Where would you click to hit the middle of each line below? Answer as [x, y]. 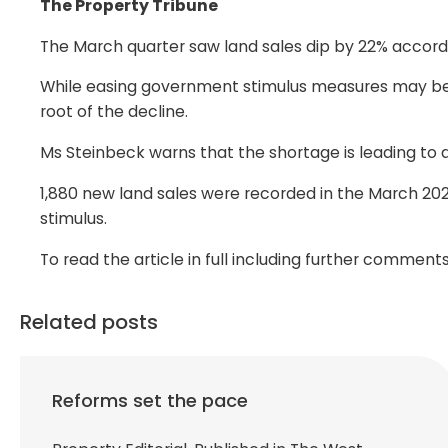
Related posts [89, 321]
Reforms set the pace [150, 400]
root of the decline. [114, 112]
